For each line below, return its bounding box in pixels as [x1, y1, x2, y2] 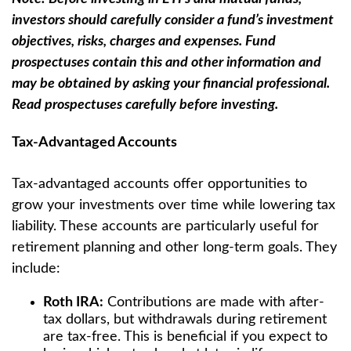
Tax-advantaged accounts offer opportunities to [12, 177, 307, 191]
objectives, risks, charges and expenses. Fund [12, 34, 276, 49]
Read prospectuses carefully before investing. [12, 98, 278, 112]
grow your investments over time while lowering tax [12, 198, 335, 212]
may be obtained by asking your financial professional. [12, 77, 330, 91]
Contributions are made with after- [103, 295, 324, 309]
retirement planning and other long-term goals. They [12, 241, 337, 255]
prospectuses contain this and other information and [12, 56, 321, 70]
